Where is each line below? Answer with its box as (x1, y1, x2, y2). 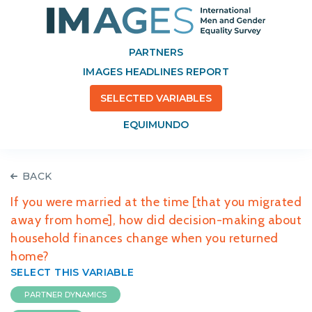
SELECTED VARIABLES (100, 92, 212, 104)
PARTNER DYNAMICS (24, 290, 107, 299)
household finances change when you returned (10, 231, 279, 246)
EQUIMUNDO (123, 118, 189, 131)
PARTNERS (128, 46, 184, 58)
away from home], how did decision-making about (10, 212, 302, 228)
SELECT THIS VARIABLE (10, 266, 134, 279)
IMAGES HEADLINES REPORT (83, 65, 229, 78)
